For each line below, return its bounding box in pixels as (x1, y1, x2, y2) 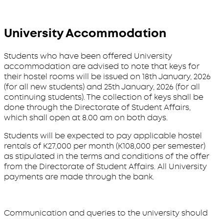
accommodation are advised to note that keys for (4, 61, 199, 72)
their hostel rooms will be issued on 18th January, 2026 (4, 71, 211, 82)
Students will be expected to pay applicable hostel (4, 131, 202, 141)
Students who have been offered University (4, 51, 172, 62)
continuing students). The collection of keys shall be (4, 92, 203, 103)
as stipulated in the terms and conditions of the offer (4, 151, 209, 162)
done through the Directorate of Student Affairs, (4, 102, 191, 113)
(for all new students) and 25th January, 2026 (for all (4, 82, 200, 92)
